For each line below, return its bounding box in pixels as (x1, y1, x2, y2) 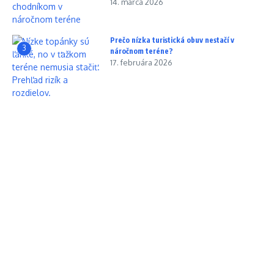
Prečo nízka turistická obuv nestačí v (110, 35, 234, 45)
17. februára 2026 (110, 57, 172, 67)
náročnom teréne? (110, 46, 173, 56)
